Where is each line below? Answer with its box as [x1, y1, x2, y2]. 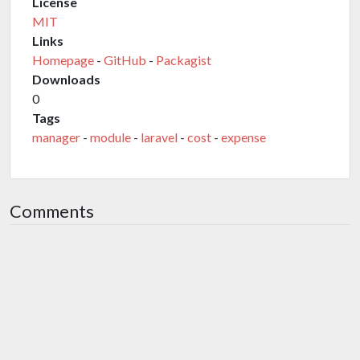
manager [32, 129, 80, 145]
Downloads [32, 72, 100, 87]
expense [221, 129, 266, 145]
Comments [10, 201, 94, 222]
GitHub [104, 52, 146, 67]
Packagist [156, 52, 211, 67]
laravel [141, 129, 178, 145]
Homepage [32, 52, 94, 67]
